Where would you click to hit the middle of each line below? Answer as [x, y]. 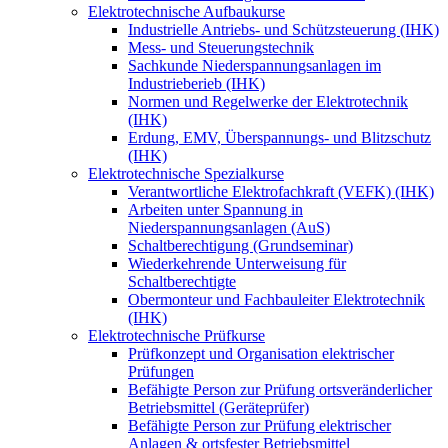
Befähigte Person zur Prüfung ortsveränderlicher [280, 389]
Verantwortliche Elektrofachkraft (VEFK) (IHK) [281, 191]
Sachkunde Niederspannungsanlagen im [254, 65]
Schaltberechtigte [182, 281]
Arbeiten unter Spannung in [215, 209]
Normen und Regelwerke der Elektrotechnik [268, 101]
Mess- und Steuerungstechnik [221, 47]
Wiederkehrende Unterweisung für [237, 263]
